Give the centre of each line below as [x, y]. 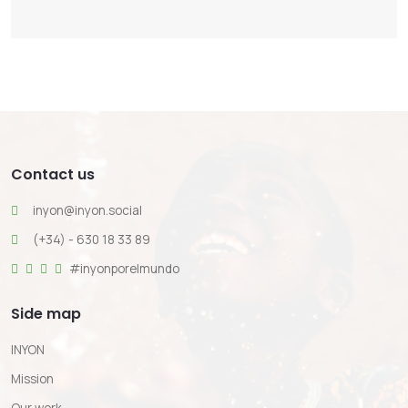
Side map [46, 314]
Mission [32, 379]
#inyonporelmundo [123, 269]
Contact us [53, 174]
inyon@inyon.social [87, 210]
